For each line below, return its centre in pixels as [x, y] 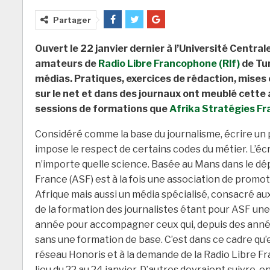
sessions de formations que [102, 109]
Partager [72, 20]
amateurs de [67, 64]
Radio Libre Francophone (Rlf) [169, 64]
